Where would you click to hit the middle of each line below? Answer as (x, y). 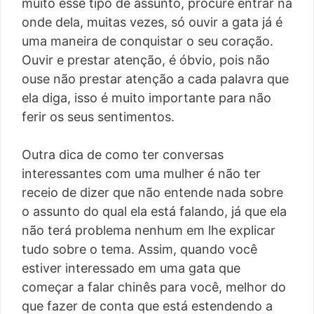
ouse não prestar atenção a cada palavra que (155, 79)
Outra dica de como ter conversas (123, 155)
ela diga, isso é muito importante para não (146, 98)
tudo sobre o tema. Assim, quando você (139, 250)
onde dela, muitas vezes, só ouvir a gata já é (152, 22)
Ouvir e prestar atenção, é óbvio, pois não (146, 60)
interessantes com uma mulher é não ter (141, 174)
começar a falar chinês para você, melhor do (154, 287)
